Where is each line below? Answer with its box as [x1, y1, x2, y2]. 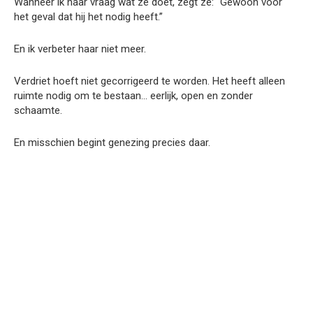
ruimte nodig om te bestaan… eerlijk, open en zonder [14, 89, 253, 102]
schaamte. [14, 103, 62, 117]
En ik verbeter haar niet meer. [14, 42, 146, 55]
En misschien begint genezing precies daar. [14, 136, 210, 149]
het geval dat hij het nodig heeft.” [14, 10, 163, 23]
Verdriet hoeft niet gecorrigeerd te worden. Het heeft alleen [14, 74, 285, 87]
